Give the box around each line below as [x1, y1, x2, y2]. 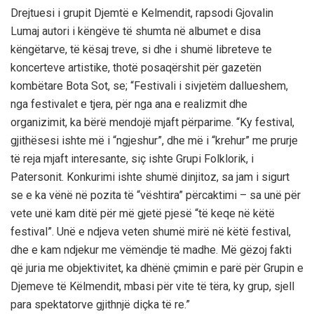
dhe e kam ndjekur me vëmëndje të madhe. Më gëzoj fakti [11, 243, 292, 257]
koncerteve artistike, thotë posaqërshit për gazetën [11, 61, 261, 75]
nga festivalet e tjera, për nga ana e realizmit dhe [11, 97, 247, 111]
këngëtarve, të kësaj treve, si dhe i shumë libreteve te [11, 43, 272, 57]
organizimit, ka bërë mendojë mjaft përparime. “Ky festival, [11, 116, 294, 130]
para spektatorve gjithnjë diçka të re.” [11, 298, 190, 312]
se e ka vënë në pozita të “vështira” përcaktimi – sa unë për [11, 189, 301, 203]
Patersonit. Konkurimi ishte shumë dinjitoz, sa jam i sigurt [11, 170, 289, 184]
